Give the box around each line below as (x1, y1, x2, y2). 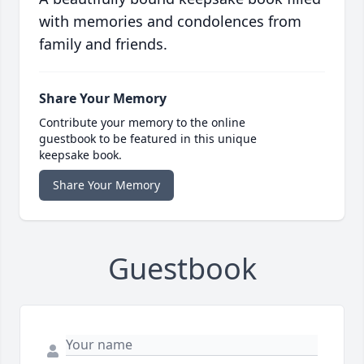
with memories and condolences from (39, 11, 301, 32)
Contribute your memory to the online (39, 115, 245, 131)
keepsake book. (39, 147, 122, 163)
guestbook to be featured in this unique (39, 131, 257, 147)
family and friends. (39, 34, 167, 54)
